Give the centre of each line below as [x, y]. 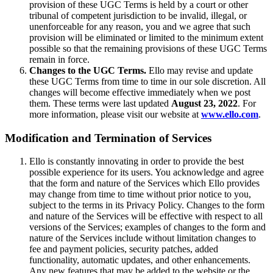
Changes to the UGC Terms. [88, 70]
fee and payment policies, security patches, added [124, 249]
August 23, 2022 [204, 103]
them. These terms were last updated [100, 103]
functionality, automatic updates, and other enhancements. [140, 260]
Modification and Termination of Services [108, 138]
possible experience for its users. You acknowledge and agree [147, 172]
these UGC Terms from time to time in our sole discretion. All [147, 81]
